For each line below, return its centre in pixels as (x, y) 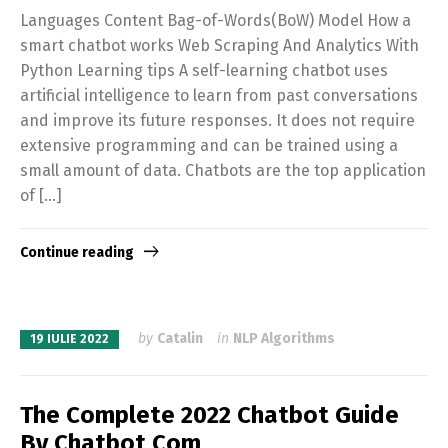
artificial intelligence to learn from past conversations (219, 95)
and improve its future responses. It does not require (217, 120)
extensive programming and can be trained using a (209, 145)
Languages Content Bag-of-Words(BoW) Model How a (215, 20)
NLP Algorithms (284, 339)
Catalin (180, 339)
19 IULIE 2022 (69, 339)
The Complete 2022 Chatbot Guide (209, 414)
